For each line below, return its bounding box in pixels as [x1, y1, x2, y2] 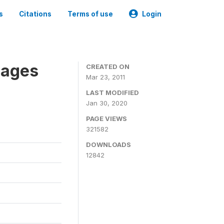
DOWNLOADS [86, 140, 131, 148]
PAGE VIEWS [86, 114, 127, 122]
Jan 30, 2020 [86, 99, 127, 107]
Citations [19, 10, 51, 18]
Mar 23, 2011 [86, 73, 125, 81]
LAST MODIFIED [86, 88, 139, 96]
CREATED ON [86, 62, 129, 70]
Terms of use [67, 10, 113, 18]
